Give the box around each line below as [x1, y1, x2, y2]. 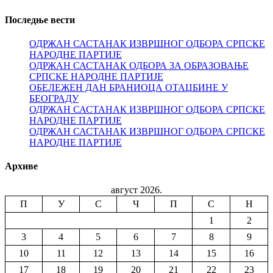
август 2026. [111, 185, 162, 196]
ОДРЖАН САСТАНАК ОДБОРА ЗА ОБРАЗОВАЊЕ [29, 60, 249, 71]
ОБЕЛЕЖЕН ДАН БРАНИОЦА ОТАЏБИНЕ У [29, 82, 228, 93]
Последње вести [5, 14, 75, 25]
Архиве [5, 161, 38, 172]
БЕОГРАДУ [29, 93, 79, 104]
